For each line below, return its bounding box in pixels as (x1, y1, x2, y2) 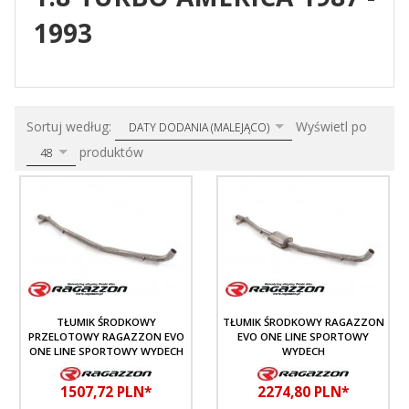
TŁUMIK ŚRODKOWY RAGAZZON (222, 314, 384, 329)
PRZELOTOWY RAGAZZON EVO (27, 329, 184, 343)
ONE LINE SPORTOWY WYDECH (28, 343, 184, 358)
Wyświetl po (296, 117, 367, 135)
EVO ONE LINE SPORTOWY (237, 329, 369, 343)
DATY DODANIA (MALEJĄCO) (129, 119, 269, 135)
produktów (76, 142, 143, 161)
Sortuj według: (26, 117, 115, 135)
